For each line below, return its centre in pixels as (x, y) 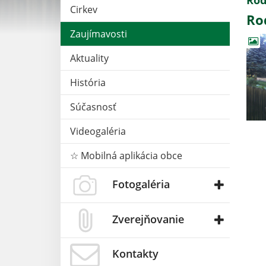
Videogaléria (98, 131)
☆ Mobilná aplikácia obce (126, 155)
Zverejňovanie (148, 219)
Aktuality (89, 58)
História (88, 82)
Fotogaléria (141, 184)
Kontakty (135, 254)
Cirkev (84, 9)
